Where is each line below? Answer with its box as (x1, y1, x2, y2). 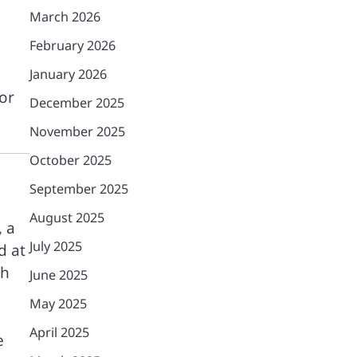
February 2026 (29, 37, 116, 54)
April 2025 (29, 324, 89, 341)
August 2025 (29, 209, 104, 226)
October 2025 (29, 151, 112, 169)
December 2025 (29, 94, 124, 112)
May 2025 (29, 295, 87, 312)
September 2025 (29, 180, 128, 198)
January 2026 (29, 65, 107, 83)
